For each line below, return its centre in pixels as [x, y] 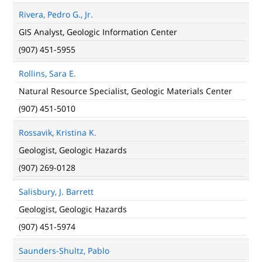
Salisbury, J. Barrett [56, 192]
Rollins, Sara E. [47, 73]
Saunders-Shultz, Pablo [64, 251]
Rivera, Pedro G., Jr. [56, 14]
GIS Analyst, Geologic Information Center [98, 32]
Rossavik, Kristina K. [58, 132]
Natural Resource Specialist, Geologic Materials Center [125, 91]
